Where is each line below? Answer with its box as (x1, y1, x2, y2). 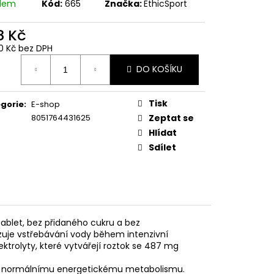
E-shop (31, 98, 60, 110)
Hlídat (149, 126, 177, 139)
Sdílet (149, 141, 176, 154)
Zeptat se (149, 111, 194, 124)
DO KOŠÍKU (136, 63, 182, 76)
